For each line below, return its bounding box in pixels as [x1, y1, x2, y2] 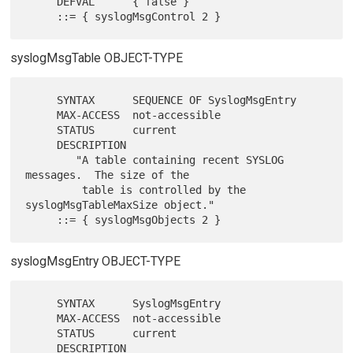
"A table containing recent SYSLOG [25, 153, 76, 166]
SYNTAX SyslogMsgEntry [25, 296, 58, 310]
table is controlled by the [25, 183, 83, 196]
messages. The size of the [25, 168, 190, 181]
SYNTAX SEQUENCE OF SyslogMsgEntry [25, 93, 58, 106]
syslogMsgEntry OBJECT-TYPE [9, 253, 180, 269]
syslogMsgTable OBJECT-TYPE [9, 50, 183, 65]
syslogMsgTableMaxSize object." [25, 198, 215, 211]
